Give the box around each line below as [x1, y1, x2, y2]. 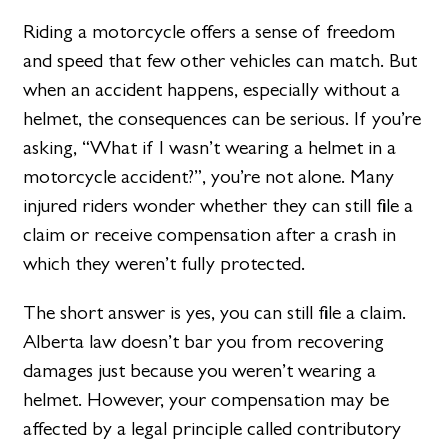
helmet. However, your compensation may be [23, 387, 390, 411]
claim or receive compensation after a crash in [23, 222, 397, 246]
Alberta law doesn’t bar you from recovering [23, 329, 385, 353]
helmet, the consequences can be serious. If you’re [23, 106, 422, 130]
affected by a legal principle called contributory [23, 416, 402, 440]
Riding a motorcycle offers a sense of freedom [23, 19, 396, 43]
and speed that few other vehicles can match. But [23, 48, 418, 72]
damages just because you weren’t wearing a [23, 358, 377, 382]
